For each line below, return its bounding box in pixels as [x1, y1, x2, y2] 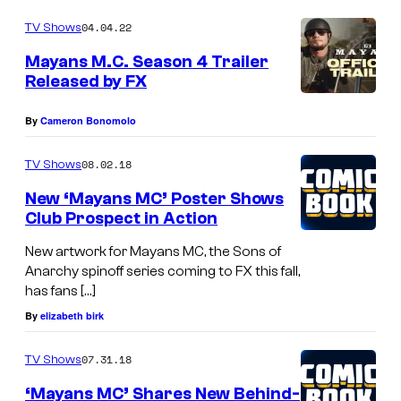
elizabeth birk [40, 309, 104, 323]
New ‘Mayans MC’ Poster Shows [25, 188, 284, 209]
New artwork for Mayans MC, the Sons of [25, 243, 281, 260]
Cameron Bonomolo [40, 113, 136, 127]
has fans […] [25, 283, 96, 300]
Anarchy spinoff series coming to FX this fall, [25, 263, 300, 280]
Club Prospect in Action [25, 208, 218, 228]
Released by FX [25, 72, 147, 92]
